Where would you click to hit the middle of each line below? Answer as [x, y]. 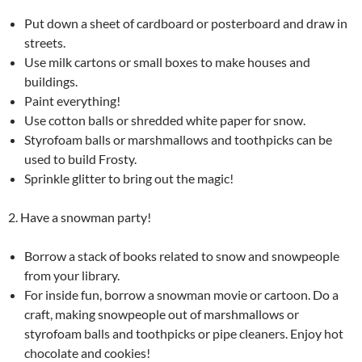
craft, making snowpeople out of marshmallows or [162, 314]
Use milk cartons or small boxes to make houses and [167, 62]
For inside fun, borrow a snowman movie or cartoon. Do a [181, 295]
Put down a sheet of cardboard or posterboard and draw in [186, 23]
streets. [45, 42]
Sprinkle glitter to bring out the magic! [129, 178]
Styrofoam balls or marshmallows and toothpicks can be [178, 139]
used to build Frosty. [80, 159]
